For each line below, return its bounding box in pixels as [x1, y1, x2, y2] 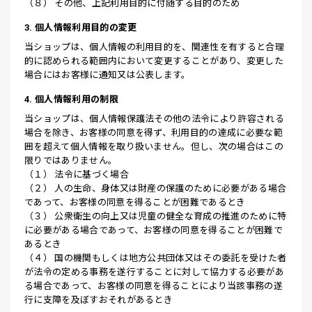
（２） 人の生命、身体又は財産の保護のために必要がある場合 [24, 183, 287, 194]
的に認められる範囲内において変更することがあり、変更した [24, 56, 283, 66]
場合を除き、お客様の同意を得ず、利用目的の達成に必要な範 [24, 127, 283, 138]
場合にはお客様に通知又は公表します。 [24, 70, 191, 80]
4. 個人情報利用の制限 [24, 94, 118, 104]
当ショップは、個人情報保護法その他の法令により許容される [24, 114, 284, 124]
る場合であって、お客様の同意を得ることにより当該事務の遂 [24, 281, 283, 291]
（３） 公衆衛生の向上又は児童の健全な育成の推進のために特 [24, 211, 287, 221]
